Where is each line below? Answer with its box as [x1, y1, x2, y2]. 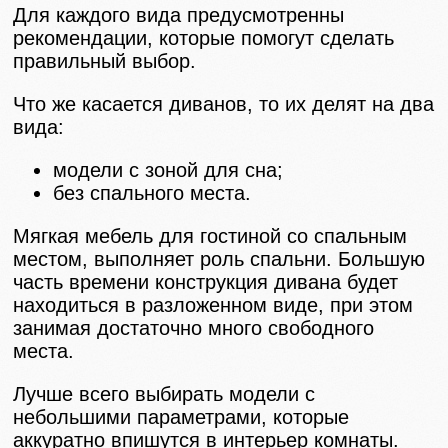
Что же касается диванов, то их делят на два [13, 92, 435, 115]
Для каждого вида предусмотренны [13, 3, 345, 26]
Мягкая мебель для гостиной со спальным [13, 224, 408, 247]
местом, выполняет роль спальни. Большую [13, 247, 426, 270]
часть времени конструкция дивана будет [13, 270, 399, 293]
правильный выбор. [13, 49, 197, 72]
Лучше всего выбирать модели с [13, 382, 316, 405]
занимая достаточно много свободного [13, 316, 375, 339]
